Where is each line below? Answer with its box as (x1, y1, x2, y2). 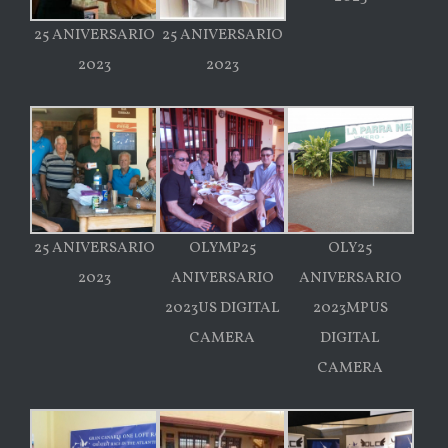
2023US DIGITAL (164, 297, 280, 319)
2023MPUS (312, 297, 388, 319)
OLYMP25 (188, 237, 256, 259)
